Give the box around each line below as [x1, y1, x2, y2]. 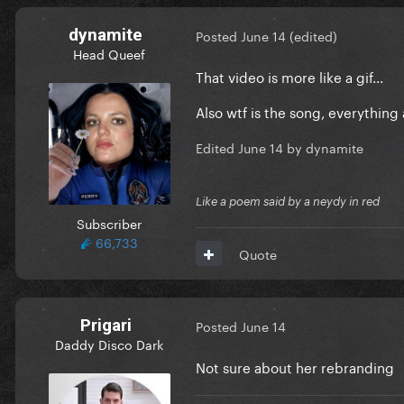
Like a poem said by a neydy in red [196, 193, 380, 208]
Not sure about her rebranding [196, 354, 394, 377]
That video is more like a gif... [196, 64, 387, 87]
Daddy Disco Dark [55, 333, 163, 353]
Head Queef [73, 42, 145, 63]
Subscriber [77, 212, 142, 233]
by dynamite [283, 136, 363, 157]
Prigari [79, 314, 132, 335]
